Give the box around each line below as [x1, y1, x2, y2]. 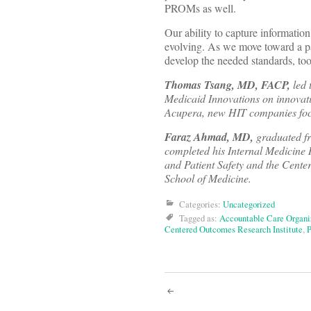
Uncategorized [223, 198, 275, 211]
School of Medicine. [165, 171, 251, 186]
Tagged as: [179, 212, 219, 225]
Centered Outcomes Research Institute [165, 223, 303, 236]
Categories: [179, 198, 223, 211]
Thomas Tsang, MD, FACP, [165, 77, 290, 93]
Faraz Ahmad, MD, [165, 129, 253, 145]
